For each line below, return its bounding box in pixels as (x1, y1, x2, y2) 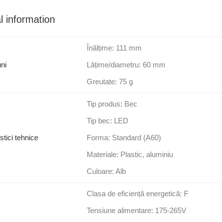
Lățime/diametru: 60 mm (87, 60, 166, 69)
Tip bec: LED (87, 116, 128, 125)
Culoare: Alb (87, 167, 126, 176)
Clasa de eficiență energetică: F (87, 189, 188, 198)
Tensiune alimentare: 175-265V (87, 206, 186, 215)
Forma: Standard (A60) (87, 133, 161, 142)
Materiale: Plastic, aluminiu (87, 150, 173, 159)
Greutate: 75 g (87, 77, 133, 86)
